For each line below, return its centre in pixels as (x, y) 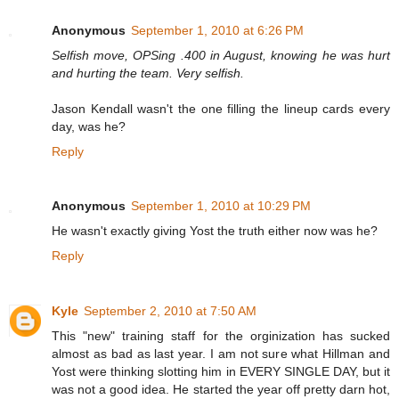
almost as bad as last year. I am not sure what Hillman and (221, 354)
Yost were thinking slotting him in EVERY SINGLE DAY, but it (221, 372)
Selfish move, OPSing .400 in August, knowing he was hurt (221, 55)
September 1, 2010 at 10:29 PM (221, 206)
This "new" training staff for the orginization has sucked (221, 336)
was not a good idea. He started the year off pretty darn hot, (221, 390)
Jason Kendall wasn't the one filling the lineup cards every (221, 108)
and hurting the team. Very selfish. (148, 73)
